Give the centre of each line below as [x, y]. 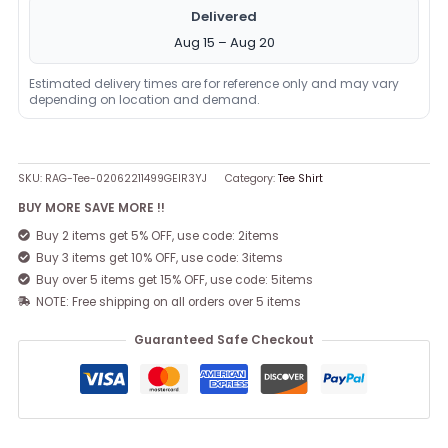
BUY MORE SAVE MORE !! [92, 207]
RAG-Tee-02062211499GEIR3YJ [126, 179]
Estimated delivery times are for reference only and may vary [214, 83]
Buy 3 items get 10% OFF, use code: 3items [160, 257]
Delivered [224, 16]
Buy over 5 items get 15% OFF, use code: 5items [175, 279]
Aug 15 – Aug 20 [224, 42]
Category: [252, 179]
